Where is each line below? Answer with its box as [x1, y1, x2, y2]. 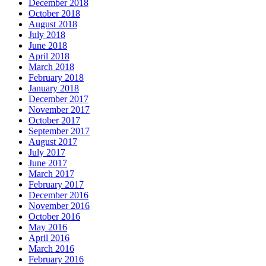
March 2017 [28, 168, 74, 179]
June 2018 [28, 40, 67, 50]
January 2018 [28, 83, 79, 93]
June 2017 [28, 157, 67, 168]
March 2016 [28, 243, 74, 254]
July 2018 [28, 29, 65, 40]
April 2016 [28, 232, 69, 243]
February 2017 [28, 179, 84, 189]
